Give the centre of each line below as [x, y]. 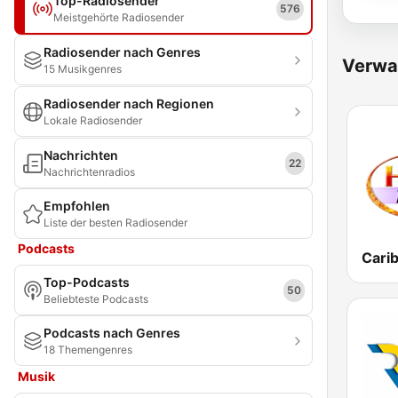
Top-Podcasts [87, 282]
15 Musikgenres [83, 69]
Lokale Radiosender [93, 120]
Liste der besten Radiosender [115, 223]
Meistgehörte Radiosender [119, 17]
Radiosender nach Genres [122, 52]
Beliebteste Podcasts [96, 299]
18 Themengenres [88, 350]
